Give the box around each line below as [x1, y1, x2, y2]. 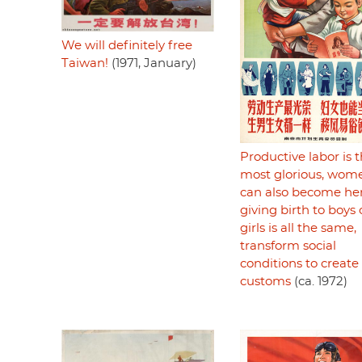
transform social [239, 239, 336, 252]
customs [239, 275, 291, 288]
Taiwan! [61, 57, 108, 69]
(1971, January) [108, 57, 196, 69]
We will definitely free [61, 39, 192, 52]
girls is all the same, [239, 221, 356, 234]
